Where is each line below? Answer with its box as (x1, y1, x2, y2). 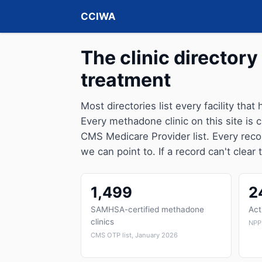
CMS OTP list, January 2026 (91, 231, 178, 239)
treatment (81, 68, 171, 91)
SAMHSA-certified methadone (91, 205, 204, 214)
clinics (91, 217, 114, 226)
